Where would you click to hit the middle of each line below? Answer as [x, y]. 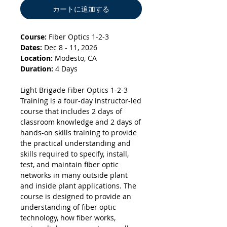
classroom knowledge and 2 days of [81, 122]
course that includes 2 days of [71, 111]
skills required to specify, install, [74, 154]
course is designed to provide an [76, 196]
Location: [37, 58]
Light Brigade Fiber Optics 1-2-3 [74, 90]
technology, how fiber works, [68, 218]
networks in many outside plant [74, 175]
